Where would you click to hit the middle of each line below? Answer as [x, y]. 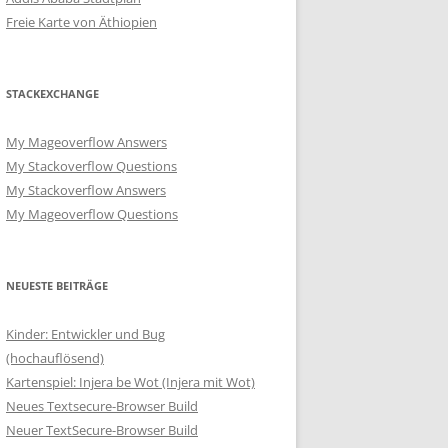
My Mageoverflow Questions [92, 214]
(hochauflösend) [55, 358]
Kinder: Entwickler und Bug [85, 334]
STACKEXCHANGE [52, 93]
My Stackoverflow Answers [86, 190]
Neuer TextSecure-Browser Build [102, 430]
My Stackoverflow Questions [91, 166]
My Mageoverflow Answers [86, 142]
